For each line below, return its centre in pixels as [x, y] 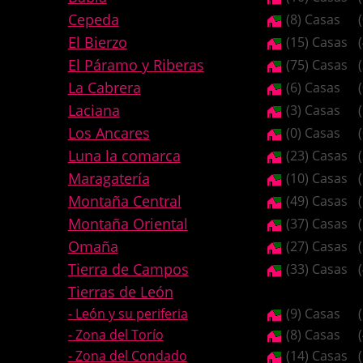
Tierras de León [120, 292]
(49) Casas [315, 201]
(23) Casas [315, 156]
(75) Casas [315, 65]
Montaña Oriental [128, 224]
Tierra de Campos [128, 269]
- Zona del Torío [115, 335]
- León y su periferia [128, 314]
